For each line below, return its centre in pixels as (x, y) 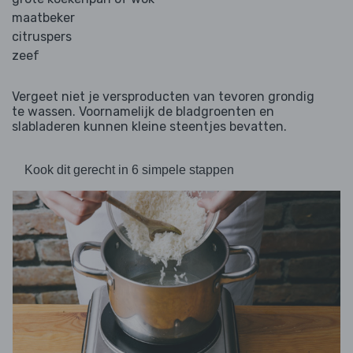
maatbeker (43, 18)
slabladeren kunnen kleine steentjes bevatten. (149, 127)
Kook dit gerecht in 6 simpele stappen (129, 170)
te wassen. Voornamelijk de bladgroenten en (143, 112)
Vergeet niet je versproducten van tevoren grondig (163, 97)
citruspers (42, 37)
